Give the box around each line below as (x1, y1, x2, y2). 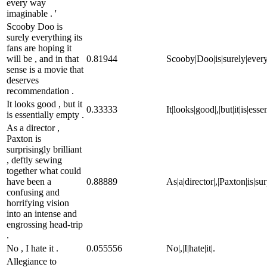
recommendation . (7, 85, 74, 96)
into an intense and (7, 208, 77, 219)
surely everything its (7, 32, 82, 42)
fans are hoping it (7, 42, 72, 53)
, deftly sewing (7, 154, 62, 165)
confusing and (7, 187, 60, 197)
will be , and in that (7, 53, 79, 64)
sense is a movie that (7, 64, 83, 74)
